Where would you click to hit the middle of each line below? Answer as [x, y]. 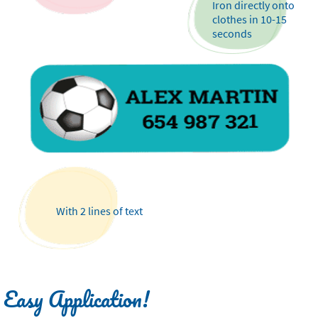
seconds [232, 33]
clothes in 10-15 [249, 19]
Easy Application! [77, 299]
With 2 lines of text [100, 211]
